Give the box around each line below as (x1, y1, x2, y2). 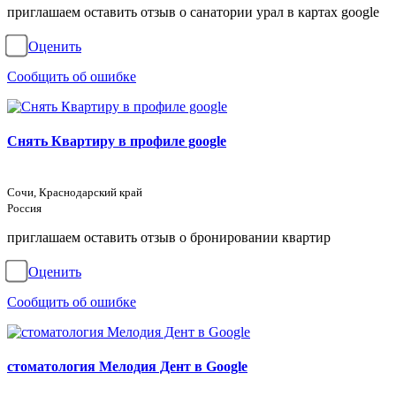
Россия (7, 202, 42, 216)
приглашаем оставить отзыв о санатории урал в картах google (7, 4, 379, 20)
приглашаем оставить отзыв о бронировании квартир (7, 230, 331, 246)
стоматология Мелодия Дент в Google (7, 358, 247, 374)
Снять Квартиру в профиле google (7, 133, 226, 148)
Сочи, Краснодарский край (7, 186, 142, 200)
